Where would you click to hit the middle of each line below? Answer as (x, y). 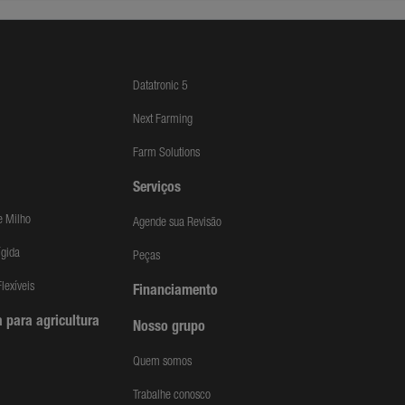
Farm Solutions (167, 154)
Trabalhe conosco (172, 396)
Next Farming (163, 120)
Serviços (157, 189)
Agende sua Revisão (178, 223)
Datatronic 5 (161, 87)
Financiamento (176, 292)
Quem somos (163, 363)
